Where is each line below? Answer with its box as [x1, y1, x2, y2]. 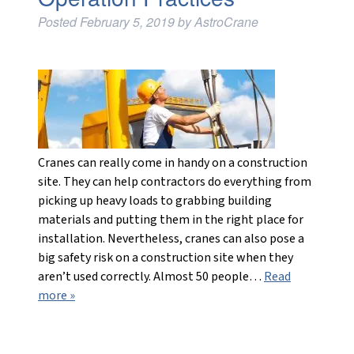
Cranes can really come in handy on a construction [37, 154, 307, 171]
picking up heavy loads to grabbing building [37, 192, 272, 209]
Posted [37, 13, 80, 31]
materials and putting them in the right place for [37, 211, 303, 228]
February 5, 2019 [79, 13, 175, 31]
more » [37, 287, 75, 304]
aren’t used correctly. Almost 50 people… [37, 268, 264, 285]
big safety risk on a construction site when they [37, 249, 293, 266]
